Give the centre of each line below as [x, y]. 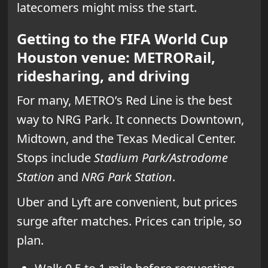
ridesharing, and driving [103, 76]
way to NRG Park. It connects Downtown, [130, 120]
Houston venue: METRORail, [116, 57]
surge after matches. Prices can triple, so [129, 221]
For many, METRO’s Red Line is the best [124, 100]
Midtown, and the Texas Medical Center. [126, 139]
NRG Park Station [127, 177]
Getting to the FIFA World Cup [122, 39]
